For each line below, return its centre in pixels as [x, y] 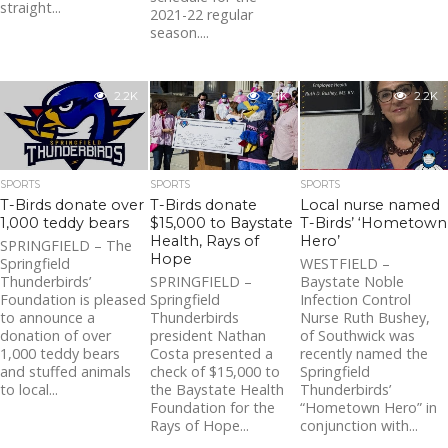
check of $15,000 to [215, 371]
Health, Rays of [205, 240]
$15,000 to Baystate [222, 222]
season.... [180, 32]
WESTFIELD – [345, 263]
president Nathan [208, 335]
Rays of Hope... [200, 425]
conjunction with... [359, 425]
